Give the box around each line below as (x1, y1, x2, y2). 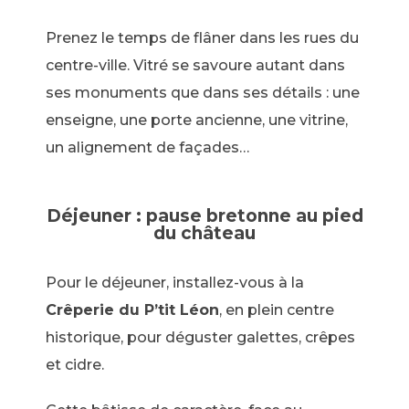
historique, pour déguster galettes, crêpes (46, 328, 355, 346)
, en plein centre (219, 300, 334, 319)
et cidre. (46, 355, 104, 373)
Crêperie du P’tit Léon (46, 300, 219, 319)
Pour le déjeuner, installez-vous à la (46, 273, 304, 291)
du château (153, 222, 256, 244)
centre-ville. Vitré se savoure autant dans (46, 56, 345, 74)
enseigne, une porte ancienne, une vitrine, (46, 110, 348, 129)
